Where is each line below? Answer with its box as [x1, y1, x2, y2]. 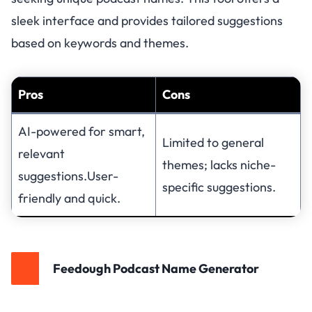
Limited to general [162, 134, 264, 150]
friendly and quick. [18, 189, 120, 206]
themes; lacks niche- [162, 156, 276, 173]
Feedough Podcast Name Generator [53, 260, 259, 276]
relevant [18, 145, 65, 162]
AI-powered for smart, [18, 123, 145, 139]
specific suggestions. [162, 178, 276, 195]
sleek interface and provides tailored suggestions [11, 12, 283, 29]
